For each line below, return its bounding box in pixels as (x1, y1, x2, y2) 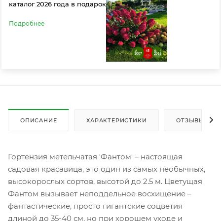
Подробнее (9, 19, 44, 27)
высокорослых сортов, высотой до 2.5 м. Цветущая (8, 176, 202, 186)
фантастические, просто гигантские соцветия (8, 201, 186, 211)
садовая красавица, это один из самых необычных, (8, 164, 205, 174)
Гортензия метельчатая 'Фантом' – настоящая (8, 151, 183, 161)
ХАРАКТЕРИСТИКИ (86, 116, 147, 124)
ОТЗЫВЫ (176, 116, 205, 124)
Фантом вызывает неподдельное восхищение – (8, 188, 191, 198)
